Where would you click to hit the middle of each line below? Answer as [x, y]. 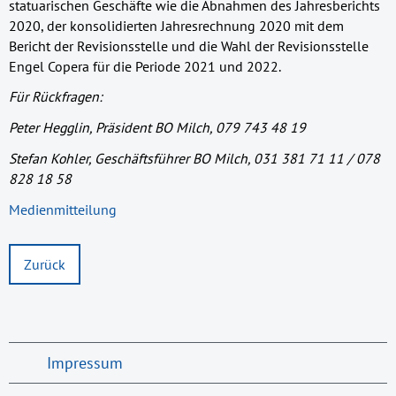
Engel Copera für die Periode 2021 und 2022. [145, 66]
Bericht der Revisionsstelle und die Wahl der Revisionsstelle [189, 46]
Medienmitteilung [63, 209]
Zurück [45, 264]
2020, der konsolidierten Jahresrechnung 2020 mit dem [176, 25]
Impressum [84, 362]
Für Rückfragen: [55, 97]
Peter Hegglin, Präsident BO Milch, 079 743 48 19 [157, 128]
